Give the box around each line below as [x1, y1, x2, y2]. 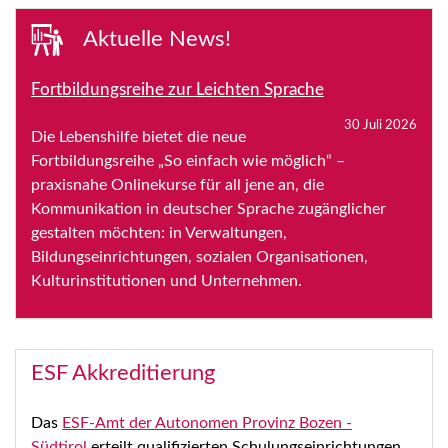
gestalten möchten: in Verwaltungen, [31, 224, 287, 241]
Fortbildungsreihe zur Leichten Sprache [31, 80, 324, 98]
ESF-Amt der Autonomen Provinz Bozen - [62, 414, 352, 431]
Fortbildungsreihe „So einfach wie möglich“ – [31, 152, 345, 169]
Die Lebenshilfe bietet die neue [31, 128, 246, 145]
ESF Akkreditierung [31, 361, 221, 384]
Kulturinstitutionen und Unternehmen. [31, 272, 302, 289]
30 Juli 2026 [344, 118, 417, 131]
